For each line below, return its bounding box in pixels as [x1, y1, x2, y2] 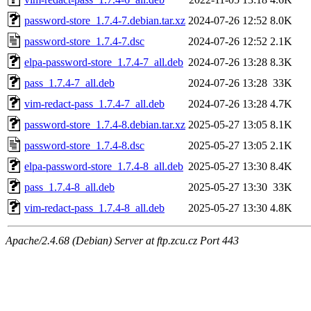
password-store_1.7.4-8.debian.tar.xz [24, 118, 185, 131]
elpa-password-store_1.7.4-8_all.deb [24, 160, 183, 172]
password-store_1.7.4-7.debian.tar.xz [24, 14, 185, 26]
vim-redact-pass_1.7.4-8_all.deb [24, 201, 165, 214]
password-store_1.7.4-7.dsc [24, 35, 144, 47]
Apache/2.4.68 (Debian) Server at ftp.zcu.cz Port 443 [6, 234, 239, 246]
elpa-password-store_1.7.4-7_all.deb [24, 56, 183, 68]
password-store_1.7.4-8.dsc [24, 139, 144, 151]
